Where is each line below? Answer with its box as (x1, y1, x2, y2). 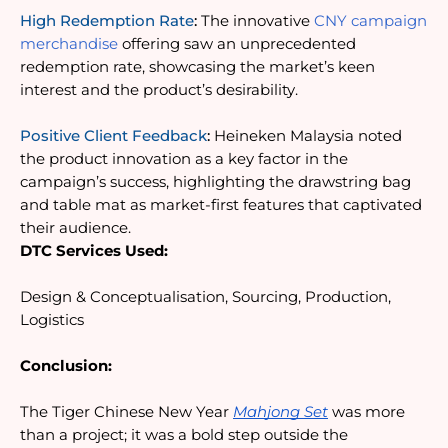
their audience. (20, 219, 131, 238)
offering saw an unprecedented (118, 35, 356, 54)
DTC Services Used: (20, 242, 168, 261)
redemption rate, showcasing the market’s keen (20, 58, 375, 77)
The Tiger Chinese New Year (20, 403, 233, 422)
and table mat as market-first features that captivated (20, 196, 422, 215)
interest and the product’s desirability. (20, 81, 298, 100)
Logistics (20, 311, 84, 330)
